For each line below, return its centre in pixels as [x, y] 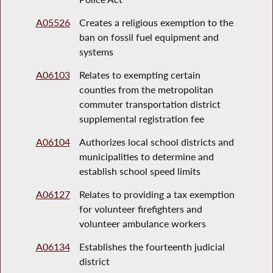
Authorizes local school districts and [156, 142]
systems [96, 52]
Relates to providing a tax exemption [157, 194]
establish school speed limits [140, 171]
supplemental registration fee [141, 119]
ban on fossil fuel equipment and [149, 37]
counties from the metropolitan [146, 90]
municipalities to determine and [146, 157]
